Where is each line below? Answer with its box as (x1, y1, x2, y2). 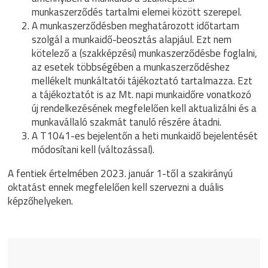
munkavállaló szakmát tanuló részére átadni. (32, 114, 222, 130)
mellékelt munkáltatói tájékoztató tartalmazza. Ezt (32, 73, 253, 89)
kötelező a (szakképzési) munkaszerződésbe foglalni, (32, 45, 258, 61)
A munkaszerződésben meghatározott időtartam (32, 18, 240, 33)
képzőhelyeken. (8, 193, 74, 209)
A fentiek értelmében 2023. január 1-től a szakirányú (8, 166, 233, 181)
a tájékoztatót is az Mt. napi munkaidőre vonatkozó (32, 87, 252, 102)
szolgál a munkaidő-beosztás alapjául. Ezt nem (32, 32, 232, 47)
